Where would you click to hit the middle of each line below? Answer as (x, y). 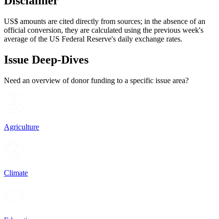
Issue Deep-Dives (46, 59)
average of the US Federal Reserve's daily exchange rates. (93, 39)
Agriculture (22, 127)
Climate (16, 173)
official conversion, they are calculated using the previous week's (104, 30)
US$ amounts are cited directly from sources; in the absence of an (105, 21)
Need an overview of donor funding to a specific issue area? (96, 80)
